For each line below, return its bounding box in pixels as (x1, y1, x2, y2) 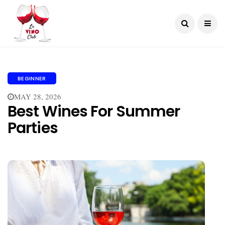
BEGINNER (18, 74, 46, 82)
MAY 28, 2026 (14, 91, 61, 101)
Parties (8, 118, 58, 139)
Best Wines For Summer (8, 101, 180, 122)
